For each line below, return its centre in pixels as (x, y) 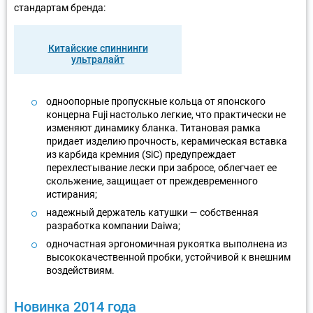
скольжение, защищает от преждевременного (152, 181)
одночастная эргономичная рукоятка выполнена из (167, 243)
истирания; (72, 194)
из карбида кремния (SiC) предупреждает (141, 154)
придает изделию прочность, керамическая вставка (167, 141)
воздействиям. (80, 270)
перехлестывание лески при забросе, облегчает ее (161, 167)
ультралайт (98, 59)
